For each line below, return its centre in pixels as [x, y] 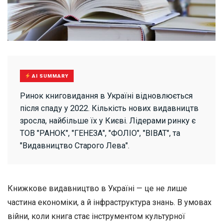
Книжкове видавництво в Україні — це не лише [97, 188]
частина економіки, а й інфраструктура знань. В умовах [110, 202]
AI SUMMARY [50, 76]
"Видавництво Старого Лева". [75, 146]
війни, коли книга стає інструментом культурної [96, 216]
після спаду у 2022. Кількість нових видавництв [109, 108]
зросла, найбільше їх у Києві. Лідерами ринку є [108, 121]
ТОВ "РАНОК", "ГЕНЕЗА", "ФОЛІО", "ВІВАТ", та [100, 133]
